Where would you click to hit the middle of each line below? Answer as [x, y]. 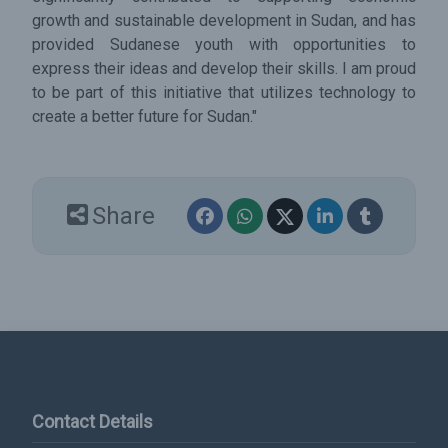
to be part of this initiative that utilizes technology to [224, 93]
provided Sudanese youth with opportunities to [224, 45]
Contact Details [92, 422]
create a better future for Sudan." [144, 117]
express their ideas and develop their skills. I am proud [224, 69]
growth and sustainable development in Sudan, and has [224, 21]
